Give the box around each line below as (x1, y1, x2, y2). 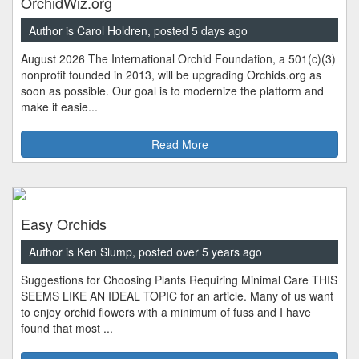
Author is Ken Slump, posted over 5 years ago (29, 244, 262, 260)
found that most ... (21, 320, 113, 337)
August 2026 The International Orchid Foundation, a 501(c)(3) (21, 50, 336, 67)
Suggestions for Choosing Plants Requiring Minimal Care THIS (21, 272, 337, 288)
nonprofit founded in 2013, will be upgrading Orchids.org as (21, 67, 321, 83)
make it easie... (21, 99, 98, 115)
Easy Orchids (21, 213, 107, 235)
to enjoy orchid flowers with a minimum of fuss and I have (21, 304, 311, 321)
